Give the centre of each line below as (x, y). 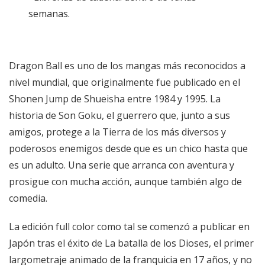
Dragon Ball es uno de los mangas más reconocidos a (127, 66)
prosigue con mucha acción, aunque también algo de (125, 182)
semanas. (49, 14)
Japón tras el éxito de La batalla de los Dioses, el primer (131, 243)
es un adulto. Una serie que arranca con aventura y (122, 165)
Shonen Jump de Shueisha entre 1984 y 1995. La (115, 99)
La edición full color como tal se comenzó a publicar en (129, 227)
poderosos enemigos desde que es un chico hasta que (128, 149)
